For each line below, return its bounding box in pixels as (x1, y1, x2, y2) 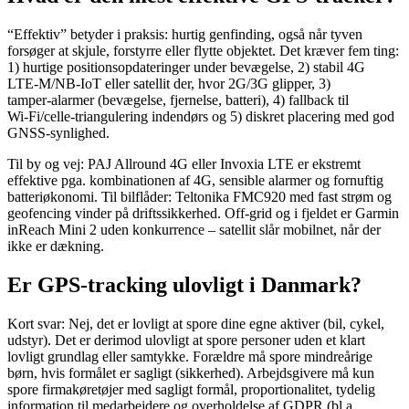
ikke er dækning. (7, 238, 104, 255)
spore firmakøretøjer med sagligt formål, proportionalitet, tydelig (7, 382, 375, 398)
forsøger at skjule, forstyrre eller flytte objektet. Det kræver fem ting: (7, 43, 399, 59)
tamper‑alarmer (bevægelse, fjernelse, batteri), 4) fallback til (7, 92, 349, 109)
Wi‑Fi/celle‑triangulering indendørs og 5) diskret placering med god (7, 109, 394, 125)
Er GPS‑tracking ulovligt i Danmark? (7, 273, 362, 298)
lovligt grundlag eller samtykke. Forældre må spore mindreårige (7, 349, 372, 365)
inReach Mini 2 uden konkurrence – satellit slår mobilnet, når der (7, 222, 381, 238)
